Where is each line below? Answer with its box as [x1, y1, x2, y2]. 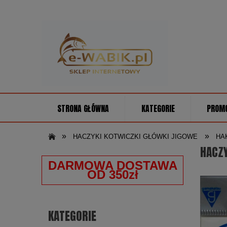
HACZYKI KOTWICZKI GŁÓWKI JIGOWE [72, 133, 198, 141]
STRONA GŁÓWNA [57, 103, 109, 115]
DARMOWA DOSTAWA [48, 159, 177, 173]
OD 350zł [87, 168, 138, 182]
